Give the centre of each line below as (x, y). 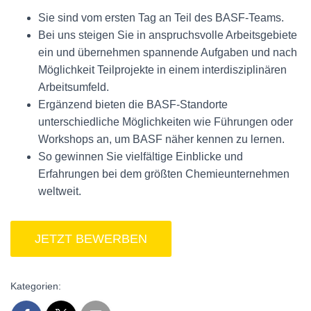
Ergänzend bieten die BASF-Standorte (133, 104)
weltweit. (60, 191)
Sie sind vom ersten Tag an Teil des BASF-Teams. (161, 18)
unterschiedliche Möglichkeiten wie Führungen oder (166, 122)
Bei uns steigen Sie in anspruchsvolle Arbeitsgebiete (168, 35)
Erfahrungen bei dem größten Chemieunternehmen (164, 174)
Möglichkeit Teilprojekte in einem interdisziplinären (162, 70)
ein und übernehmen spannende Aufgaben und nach (168, 52)
